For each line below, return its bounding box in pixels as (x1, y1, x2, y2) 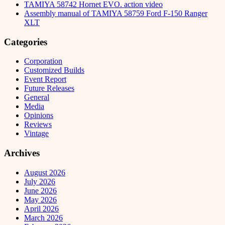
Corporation (24, 57, 62, 66)
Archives (4, 148, 40, 159)
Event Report (24, 75, 66, 84)
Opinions (24, 111, 53, 120)
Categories (4, 36, 47, 47)
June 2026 (24, 186, 57, 195)
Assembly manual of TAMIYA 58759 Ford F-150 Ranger (24, 9, 207, 18)
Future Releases (24, 84, 74, 93)
